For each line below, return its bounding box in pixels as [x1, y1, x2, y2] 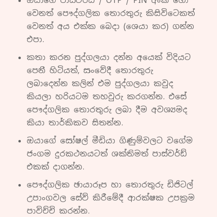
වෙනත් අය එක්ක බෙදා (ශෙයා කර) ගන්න [27, 21, 194, 32]
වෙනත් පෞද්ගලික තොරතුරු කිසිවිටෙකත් [27, 8, 195, 19]
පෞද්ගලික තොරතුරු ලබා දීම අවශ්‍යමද [27, 105, 187, 115]
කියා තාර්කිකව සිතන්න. [27, 118, 123, 128]
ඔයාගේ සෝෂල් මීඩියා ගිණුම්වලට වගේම [27, 136, 193, 146]
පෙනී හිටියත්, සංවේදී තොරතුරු [27, 65, 153, 76]
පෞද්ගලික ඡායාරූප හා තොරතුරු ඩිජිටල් [27, 180, 193, 190]
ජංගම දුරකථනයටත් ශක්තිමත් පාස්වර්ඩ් [27, 149, 187, 159]
